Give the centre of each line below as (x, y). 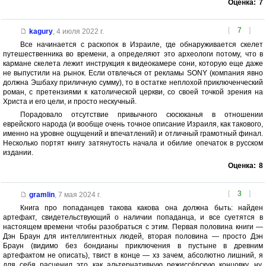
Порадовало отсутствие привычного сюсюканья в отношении (141, 115)
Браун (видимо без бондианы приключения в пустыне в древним (133, 246)
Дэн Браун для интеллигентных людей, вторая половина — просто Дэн (133, 237)
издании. (18, 153)
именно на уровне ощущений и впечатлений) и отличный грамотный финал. (133, 134)
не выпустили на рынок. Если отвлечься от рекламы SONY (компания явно (133, 73)
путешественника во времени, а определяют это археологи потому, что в (133, 54)
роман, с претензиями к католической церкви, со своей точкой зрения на (133, 92)
